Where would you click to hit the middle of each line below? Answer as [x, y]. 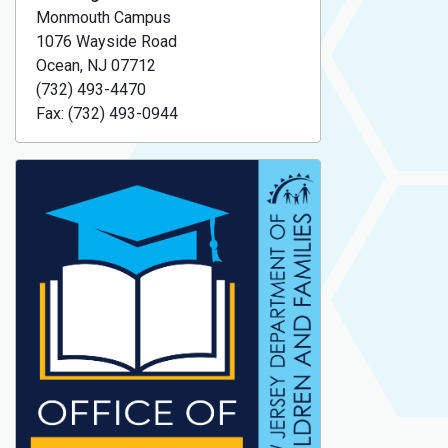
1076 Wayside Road [106, 42]
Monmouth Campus [103, 18]
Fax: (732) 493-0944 [107, 114]
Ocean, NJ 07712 [96, 66]
